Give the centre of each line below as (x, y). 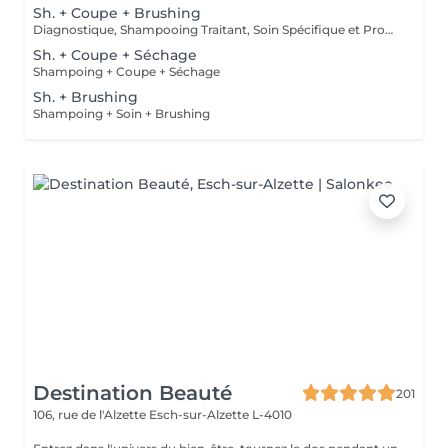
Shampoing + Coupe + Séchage (126, 71)
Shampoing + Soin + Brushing (121, 113)
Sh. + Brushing (85, 97)
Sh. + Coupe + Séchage (115, 55)
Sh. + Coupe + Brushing (117, 13)
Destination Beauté (132, 393)
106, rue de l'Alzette (91, 414)
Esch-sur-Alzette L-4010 (220, 414)
